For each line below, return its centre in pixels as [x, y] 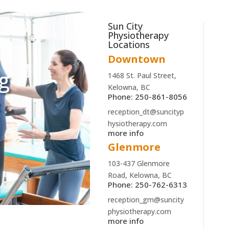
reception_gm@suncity [146, 199]
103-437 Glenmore [139, 163]
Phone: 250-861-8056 [147, 96]
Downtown [136, 59]
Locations [129, 44]
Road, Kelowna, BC [140, 175]
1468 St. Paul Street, [142, 75]
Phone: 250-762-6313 [147, 184]
